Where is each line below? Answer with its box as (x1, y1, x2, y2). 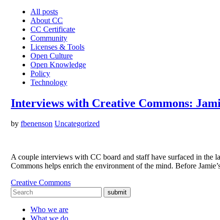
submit (108, 189, 127, 196)
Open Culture (30, 51, 73, 60)
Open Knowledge (30, 60, 86, 69)
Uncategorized (55, 119, 100, 128)
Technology (30, 78, 67, 86)
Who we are (30, 205, 68, 214)
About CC (30, 16, 63, 25)
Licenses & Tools (30, 42, 84, 51)
